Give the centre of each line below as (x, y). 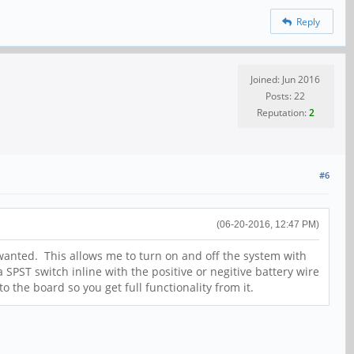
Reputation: (282, 112)
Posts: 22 (285, 96)
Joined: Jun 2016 (285, 79)
